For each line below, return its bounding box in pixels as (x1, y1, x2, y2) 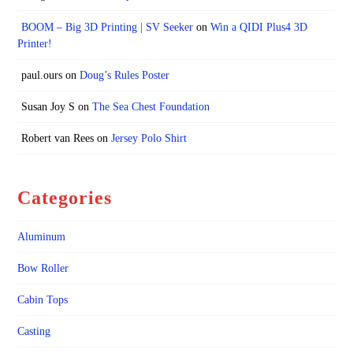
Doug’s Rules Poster (79, 69, 169, 81)
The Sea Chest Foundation (91, 100, 210, 113)
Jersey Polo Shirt (110, 132, 187, 145)
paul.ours (20, 69, 62, 81)
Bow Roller (17, 262, 69, 274)
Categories (17, 188, 113, 209)
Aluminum (17, 230, 66, 243)
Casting (17, 325, 51, 338)
